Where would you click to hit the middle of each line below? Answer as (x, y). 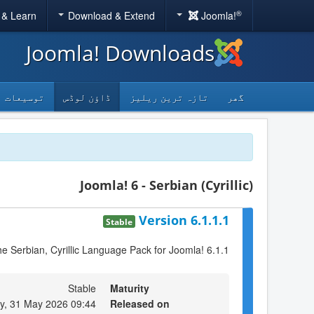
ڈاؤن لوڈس (87, 97)
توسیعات (25, 97)
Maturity (130, 288)
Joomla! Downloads (120, 53)
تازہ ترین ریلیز (169, 97)
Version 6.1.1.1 (184, 220)
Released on (140, 303)
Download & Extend (111, 15)
